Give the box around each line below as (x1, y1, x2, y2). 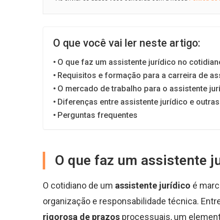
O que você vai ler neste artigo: (53, 37, 200, 50)
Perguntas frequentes (57, 110, 138, 120)
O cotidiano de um (43, 180, 115, 191)
